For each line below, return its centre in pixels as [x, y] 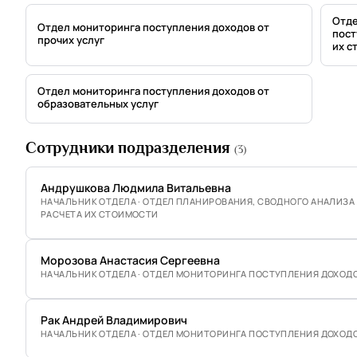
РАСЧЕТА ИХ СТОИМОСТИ [100, 214]
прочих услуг [71, 40]
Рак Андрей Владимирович [114, 320]
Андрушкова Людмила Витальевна [136, 188]
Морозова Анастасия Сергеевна [130, 260]
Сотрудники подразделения [130, 147]
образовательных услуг [98, 104]
